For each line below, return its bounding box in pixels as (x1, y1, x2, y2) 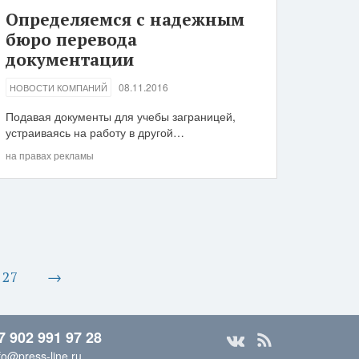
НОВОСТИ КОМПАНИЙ (10, 81, 107, 94)
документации (6, 48, 134, 71)
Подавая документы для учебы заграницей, (6, 108, 236, 124)
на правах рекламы (6, 148, 94, 162)
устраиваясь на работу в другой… (6, 124, 184, 140)
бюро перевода (6, 28, 137, 50)
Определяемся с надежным (6, 8, 244, 30)
